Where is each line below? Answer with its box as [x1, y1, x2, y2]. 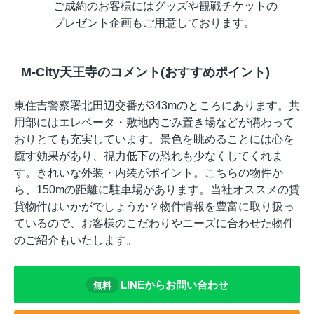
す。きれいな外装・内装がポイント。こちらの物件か [14, 167, 283, 179]
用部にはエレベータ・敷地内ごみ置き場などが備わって [14, 116, 294, 129]
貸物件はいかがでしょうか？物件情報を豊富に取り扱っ [14, 200, 294, 213]
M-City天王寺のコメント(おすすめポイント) [21, 65, 270, 80]
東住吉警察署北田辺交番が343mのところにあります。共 [14, 100, 300, 112]
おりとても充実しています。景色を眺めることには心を [14, 133, 294, 146]
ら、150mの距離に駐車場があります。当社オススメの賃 [14, 184, 300, 196]
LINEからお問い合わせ [120, 278, 228, 291]
